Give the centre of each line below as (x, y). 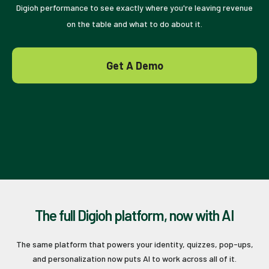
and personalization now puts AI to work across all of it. (134, 258)
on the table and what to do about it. (134, 24)
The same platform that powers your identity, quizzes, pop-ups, (134, 244)
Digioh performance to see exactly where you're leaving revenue (134, 8)
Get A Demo (134, 65)
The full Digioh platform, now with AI (134, 215)
